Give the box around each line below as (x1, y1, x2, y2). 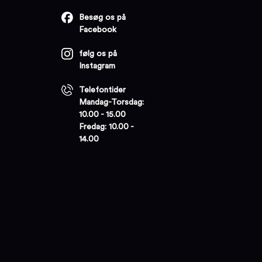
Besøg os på (79, 13, 126, 22)
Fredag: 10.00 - (79, 122, 134, 131)
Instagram (79, 61, 116, 70)
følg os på (79, 49, 118, 58)
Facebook (79, 25, 117, 34)
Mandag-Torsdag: (79, 98, 144, 106)
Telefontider (79, 85, 126, 94)
